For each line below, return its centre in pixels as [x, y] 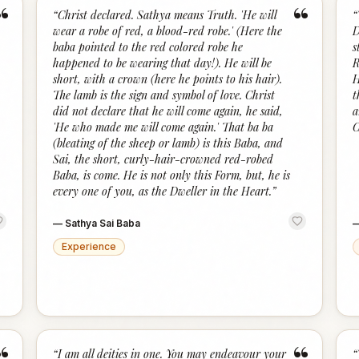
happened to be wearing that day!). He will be [163, 63]
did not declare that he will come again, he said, [168, 111]
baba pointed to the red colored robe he [148, 47]
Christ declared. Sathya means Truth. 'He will [167, 15]
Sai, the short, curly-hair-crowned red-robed [163, 159]
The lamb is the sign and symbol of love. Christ [164, 95]
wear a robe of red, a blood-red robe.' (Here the [168, 31]
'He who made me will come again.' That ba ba [163, 127]
